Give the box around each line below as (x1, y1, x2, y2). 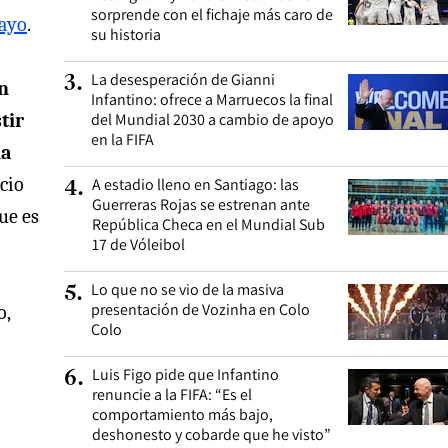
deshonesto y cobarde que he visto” (92, 424, 331, 445)
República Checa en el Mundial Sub (92, 214, 325, 235)
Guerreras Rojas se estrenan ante (92, 194, 310, 215)
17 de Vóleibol (92, 234, 185, 255)
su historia (91, 24, 161, 45)
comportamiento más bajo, (92, 404, 273, 425)
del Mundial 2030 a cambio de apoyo (91, 109, 334, 130)
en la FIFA (91, 129, 154, 150)
